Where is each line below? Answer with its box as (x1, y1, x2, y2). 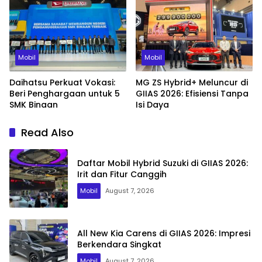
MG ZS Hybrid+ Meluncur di (136, 77, 248, 89)
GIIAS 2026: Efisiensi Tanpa (136, 88, 249, 100)
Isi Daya (136, 99, 169, 111)
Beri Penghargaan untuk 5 (9, 88, 120, 100)
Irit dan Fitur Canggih (77, 168, 167, 181)
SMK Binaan (9, 99, 58, 111)
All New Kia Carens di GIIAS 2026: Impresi (77, 227, 250, 240)
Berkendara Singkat (77, 239, 161, 251)
